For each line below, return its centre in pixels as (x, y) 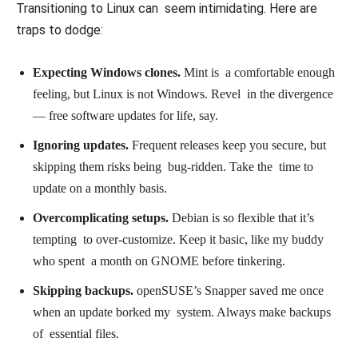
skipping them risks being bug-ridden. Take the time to (173, 167)
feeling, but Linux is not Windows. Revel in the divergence (183, 94)
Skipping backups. (85, 291)
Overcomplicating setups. (101, 218)
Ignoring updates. (81, 145)
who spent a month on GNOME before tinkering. (159, 261)
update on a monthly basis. (100, 189)
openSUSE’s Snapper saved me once (230, 291)
